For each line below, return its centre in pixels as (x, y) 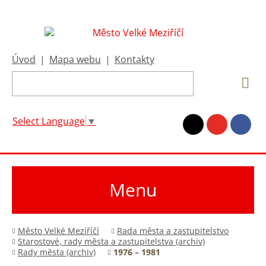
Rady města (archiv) (57, 252)
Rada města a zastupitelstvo (173, 231)
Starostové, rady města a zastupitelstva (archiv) (111, 241)
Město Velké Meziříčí (58, 231)
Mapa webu (75, 59)
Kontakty (134, 59)
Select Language (49, 121)
